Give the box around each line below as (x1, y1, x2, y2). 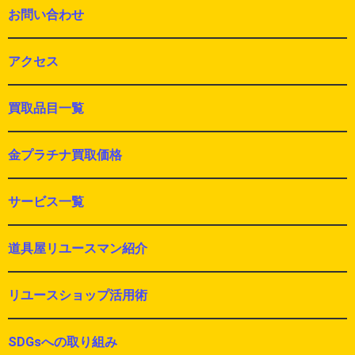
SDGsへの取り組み (8, 334, 117, 350)
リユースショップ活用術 (8, 288, 147, 303)
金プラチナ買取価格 (8, 147, 122, 163)
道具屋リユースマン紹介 (8, 241, 147, 257)
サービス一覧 (8, 194, 84, 210)
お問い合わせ (8, 7, 84, 23)
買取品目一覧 (8, 101, 84, 116)
